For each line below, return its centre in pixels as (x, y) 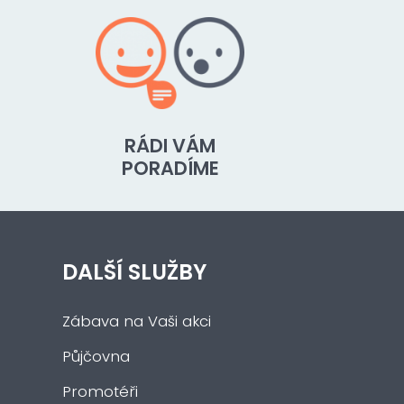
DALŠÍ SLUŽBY (134, 271)
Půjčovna (96, 356)
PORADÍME (170, 168)
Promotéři (100, 391)
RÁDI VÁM (170, 145)
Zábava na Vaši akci (136, 321)
